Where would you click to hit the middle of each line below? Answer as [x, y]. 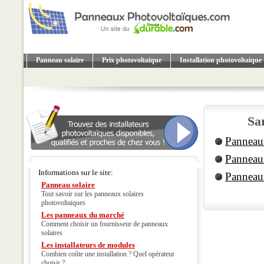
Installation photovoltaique [221, 60]
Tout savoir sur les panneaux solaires [93, 194]
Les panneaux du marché [83, 215]
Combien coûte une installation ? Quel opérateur [108, 254]
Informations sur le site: [76, 172]
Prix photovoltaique [132, 60]
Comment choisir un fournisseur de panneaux [105, 224]
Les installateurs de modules [88, 245]
